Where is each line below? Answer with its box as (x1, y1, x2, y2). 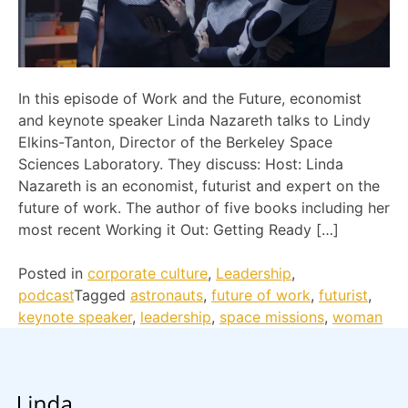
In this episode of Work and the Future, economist (18, 88, 362, 107)
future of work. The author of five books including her (18, 198, 390, 217)
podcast (18, 285, 74, 304)
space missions (219, 307, 324, 326)
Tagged (74, 285, 130, 304)
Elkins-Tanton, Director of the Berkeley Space (18, 132, 332, 151)
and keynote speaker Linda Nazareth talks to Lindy (18, 110, 371, 129)
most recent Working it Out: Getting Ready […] (18, 219, 339, 239)
